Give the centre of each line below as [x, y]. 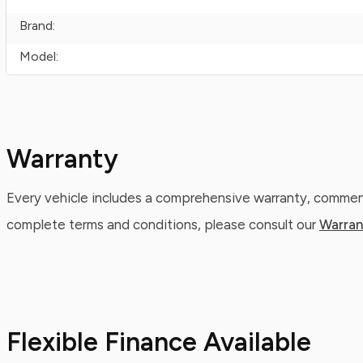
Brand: [37, 26]
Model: [39, 56]
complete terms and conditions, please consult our [163, 224]
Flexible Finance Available [159, 342]
